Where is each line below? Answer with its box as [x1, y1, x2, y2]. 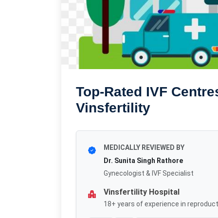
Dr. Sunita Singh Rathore [104, 157, 183, 165]
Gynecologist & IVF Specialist [104, 169, 194, 178]
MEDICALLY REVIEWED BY [104, 144, 184, 152]
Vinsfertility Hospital [104, 187, 180, 197]
